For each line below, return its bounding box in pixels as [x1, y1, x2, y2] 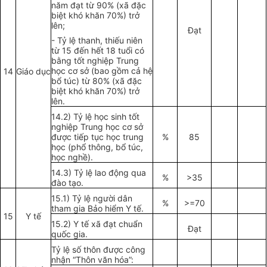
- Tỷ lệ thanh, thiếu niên [51, 35, 143, 46]
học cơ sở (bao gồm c [51, 66, 136, 76]
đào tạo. [51, 178, 84, 188]
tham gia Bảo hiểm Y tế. [51, 203, 144, 214]
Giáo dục [16, 66, 51, 77]
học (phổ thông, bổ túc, [51, 142, 144, 153]
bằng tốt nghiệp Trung [51, 55, 139, 66]
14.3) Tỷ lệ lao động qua [51, 167, 147, 178]
